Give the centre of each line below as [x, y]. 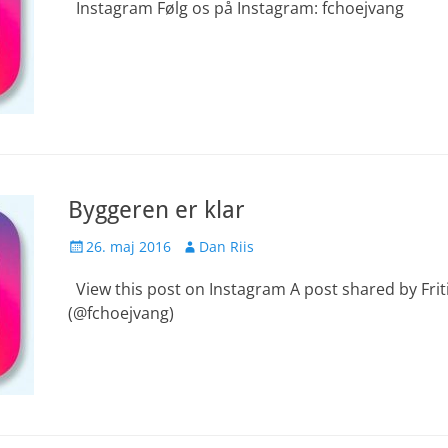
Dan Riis [226, 246]
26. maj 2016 [128, 246]
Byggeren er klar [156, 210]
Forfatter [209, 245]
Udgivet [92, 245]
